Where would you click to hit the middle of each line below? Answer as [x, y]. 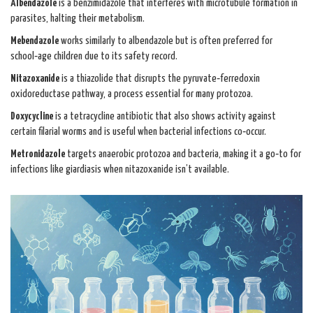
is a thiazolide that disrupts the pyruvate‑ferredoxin [160, 79]
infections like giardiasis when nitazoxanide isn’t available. [120, 170]
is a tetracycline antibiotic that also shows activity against [165, 117]
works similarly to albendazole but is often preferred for [166, 41]
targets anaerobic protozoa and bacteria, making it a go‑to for [183, 154]
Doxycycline [32, 117]
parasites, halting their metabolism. [78, 19]
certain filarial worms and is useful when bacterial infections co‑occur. [138, 132]
